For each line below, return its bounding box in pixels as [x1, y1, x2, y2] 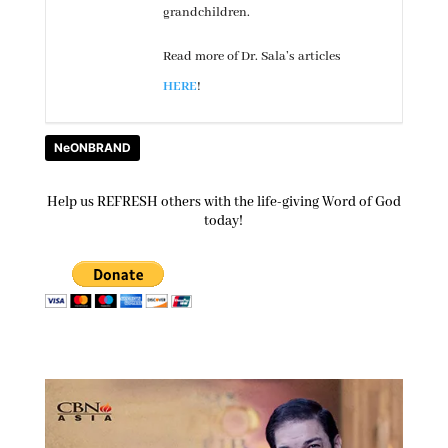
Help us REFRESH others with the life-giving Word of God [46, 192, 401, 211]
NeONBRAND [53, 139, 131, 155]
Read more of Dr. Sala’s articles [162, 47, 341, 65]
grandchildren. [162, 3, 250, 21]
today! [204, 211, 244, 230]
